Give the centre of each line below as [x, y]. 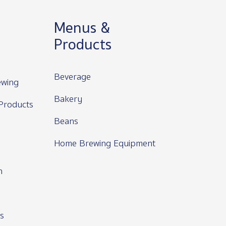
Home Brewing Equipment [104, 143]
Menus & [82, 28]
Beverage [72, 77]
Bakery [68, 99]
